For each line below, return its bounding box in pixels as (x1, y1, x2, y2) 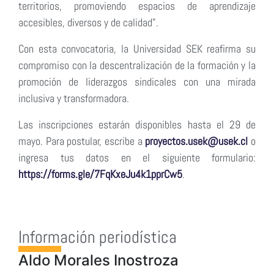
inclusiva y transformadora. (18, 91, 129, 105)
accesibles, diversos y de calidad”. (18, 15, 158, 29)
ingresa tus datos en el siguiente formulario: (18, 150, 256, 165)
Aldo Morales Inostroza (18, 251, 179, 269)
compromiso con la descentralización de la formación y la (18, 57, 256, 72)
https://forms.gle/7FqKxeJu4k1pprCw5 (18, 166, 182, 181)
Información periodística (18, 226, 177, 248)
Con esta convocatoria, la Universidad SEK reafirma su (18, 41, 256, 56)
